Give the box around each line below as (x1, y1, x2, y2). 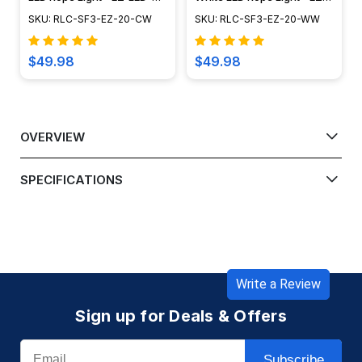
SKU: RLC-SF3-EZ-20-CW (28, 13, 152, 26)
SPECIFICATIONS (20, 171, 123, 187)
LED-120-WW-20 (195, 6, 280, 19)
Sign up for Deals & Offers (75, 306, 287, 326)
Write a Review (236, 276, 321, 293)
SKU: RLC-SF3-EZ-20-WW (195, 13, 321, 26)
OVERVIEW (20, 128, 85, 145)
